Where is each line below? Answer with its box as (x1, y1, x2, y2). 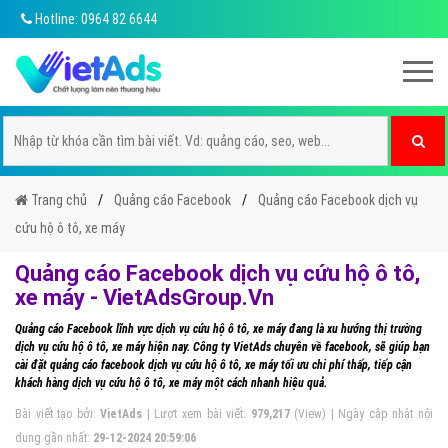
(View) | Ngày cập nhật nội (289, 407, 433, 421)
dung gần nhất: (15, 431, 93, 445)
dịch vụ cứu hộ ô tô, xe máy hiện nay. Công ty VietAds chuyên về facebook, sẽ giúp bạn (15, 340, 430, 354)
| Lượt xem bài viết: (142, 407, 251, 421)
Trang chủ (28, 192, 87, 208)
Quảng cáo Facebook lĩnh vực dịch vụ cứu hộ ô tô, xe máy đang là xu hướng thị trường (15, 322, 422, 336)
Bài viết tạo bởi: (15, 407, 101, 421)
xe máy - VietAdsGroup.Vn (15, 285, 274, 310)
